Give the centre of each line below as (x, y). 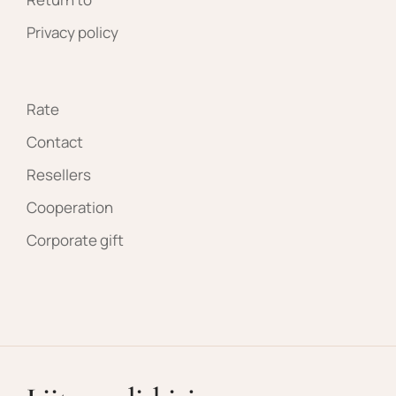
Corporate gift (75, 240)
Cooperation (70, 208)
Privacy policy (72, 33)
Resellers (59, 175)
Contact (55, 142)
